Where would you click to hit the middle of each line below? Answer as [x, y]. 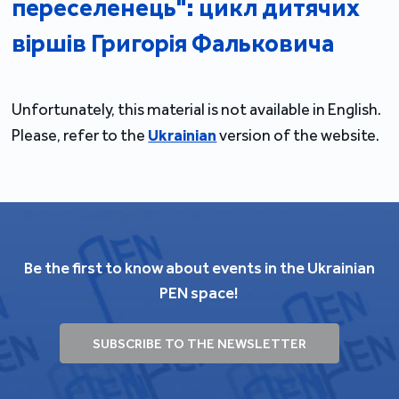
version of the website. [298, 135]
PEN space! [199, 293]
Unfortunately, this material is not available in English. [197, 110]
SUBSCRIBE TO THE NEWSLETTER [199, 343]
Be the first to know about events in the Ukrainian [199, 268]
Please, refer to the [80, 135]
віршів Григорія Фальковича [173, 43]
